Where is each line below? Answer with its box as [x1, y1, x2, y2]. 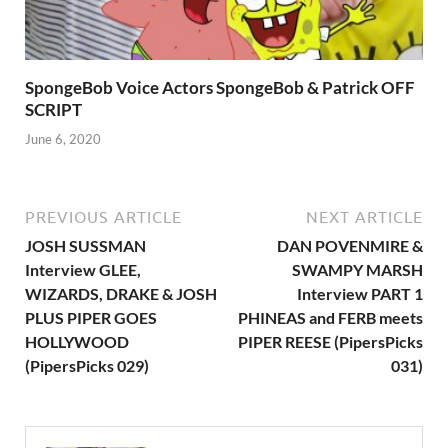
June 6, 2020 [25, 130, 101, 147]
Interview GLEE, [25, 259, 141, 279]
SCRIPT [25, 99, 82, 121]
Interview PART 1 [297, 283, 423, 303]
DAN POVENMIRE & [277, 235, 423, 255]
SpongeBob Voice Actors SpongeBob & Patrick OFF [25, 77, 415, 99]
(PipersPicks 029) [25, 355, 149, 375]
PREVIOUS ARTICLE [25, 207, 182, 226]
